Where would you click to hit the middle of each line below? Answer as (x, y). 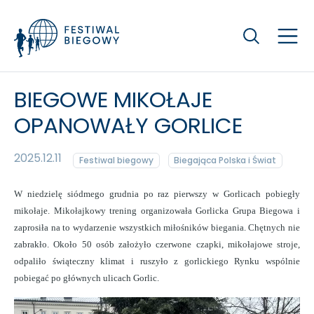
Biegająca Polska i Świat (225, 161)
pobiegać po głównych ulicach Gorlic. (87, 278)
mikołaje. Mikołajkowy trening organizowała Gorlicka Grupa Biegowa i (157, 211)
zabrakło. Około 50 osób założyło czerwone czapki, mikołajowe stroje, (157, 245)
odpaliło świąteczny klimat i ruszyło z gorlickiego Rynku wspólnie (157, 261)
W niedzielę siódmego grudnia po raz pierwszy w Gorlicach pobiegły (157, 194)
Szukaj (254, 30)
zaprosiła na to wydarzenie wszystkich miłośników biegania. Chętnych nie (157, 228)
